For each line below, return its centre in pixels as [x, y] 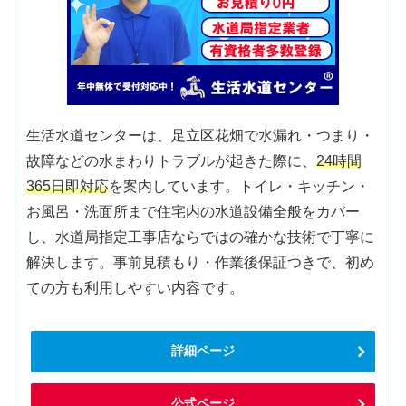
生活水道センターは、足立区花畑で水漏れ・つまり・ [201, 135]
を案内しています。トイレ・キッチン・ [240, 186]
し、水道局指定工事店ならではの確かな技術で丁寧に [201, 237]
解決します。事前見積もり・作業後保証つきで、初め [201, 262]
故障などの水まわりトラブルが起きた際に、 [172, 160]
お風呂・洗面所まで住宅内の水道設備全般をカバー [193, 211]
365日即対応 [68, 186]
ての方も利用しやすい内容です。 [135, 287]
